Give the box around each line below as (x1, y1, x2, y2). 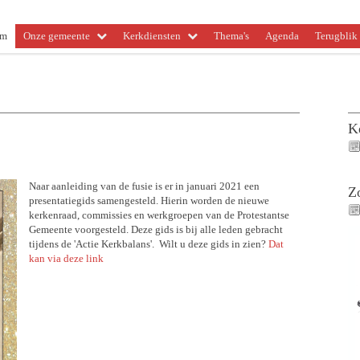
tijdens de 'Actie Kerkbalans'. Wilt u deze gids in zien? (28, 238, 268, 250)
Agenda (265, 30, 299, 42)
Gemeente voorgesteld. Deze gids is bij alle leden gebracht (28, 223, 283, 235)
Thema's (214, 30, 249, 42)
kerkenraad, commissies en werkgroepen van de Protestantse (28, 209, 289, 221)
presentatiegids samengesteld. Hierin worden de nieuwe (28, 194, 269, 207)
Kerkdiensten (123, 30, 181, 42)
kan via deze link (28, 252, 104, 264)
